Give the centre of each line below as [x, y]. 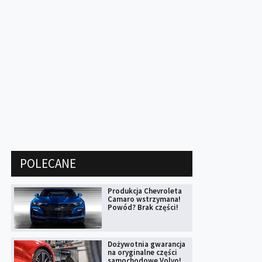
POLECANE [48, 164]
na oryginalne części [142, 253]
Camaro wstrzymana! [144, 199]
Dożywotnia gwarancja [146, 244]
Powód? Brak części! [143, 208]
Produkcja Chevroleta [145, 191]
